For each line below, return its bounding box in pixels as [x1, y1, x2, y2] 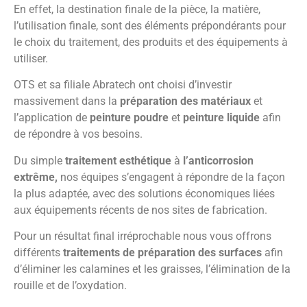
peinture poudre [90, 111, 169, 125]
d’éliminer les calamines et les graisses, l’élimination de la [14, 262, 291, 275]
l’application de [14, 111, 90, 125]
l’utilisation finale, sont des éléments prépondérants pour [14, 19, 286, 32]
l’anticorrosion [183, 153, 254, 167]
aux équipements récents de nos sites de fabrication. [14, 203, 267, 217]
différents [14, 245, 63, 259]
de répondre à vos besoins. [14, 127, 143, 141]
